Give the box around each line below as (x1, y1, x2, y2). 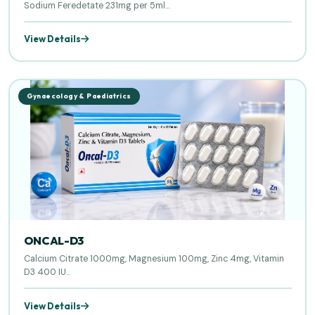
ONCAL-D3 (23, 233, 84, 248)
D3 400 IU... (23, 266, 70, 278)
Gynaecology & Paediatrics (26, 91, 131, 101)
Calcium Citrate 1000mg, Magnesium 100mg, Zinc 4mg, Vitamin (23, 253, 284, 265)
